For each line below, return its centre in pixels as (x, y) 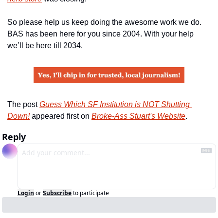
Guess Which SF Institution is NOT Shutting (115, 104)
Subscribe (57, 193)
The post (23, 104)
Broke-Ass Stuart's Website (138, 116)
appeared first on (61, 116)
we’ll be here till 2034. (45, 45)
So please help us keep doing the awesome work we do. (104, 22)
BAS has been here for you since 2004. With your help (100, 34)
